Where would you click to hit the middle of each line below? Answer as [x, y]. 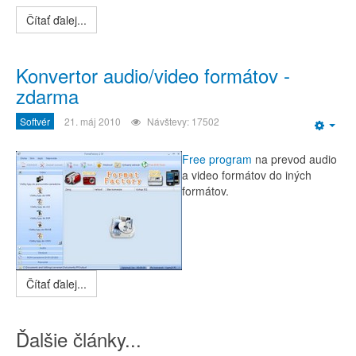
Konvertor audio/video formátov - [153, 75]
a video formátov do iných [247, 175]
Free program [217, 159]
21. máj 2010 [93, 121]
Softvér [35, 121]
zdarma [47, 96]
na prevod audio [294, 159]
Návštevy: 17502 [183, 121]
